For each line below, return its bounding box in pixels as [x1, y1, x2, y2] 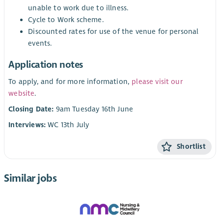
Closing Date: [8, 105, 54, 114]
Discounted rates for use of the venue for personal [28, 27, 199, 36]
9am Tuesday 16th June [54, 105, 134, 114]
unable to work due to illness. [28, 3, 129, 13]
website [8, 88, 35, 98]
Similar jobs [4, 172, 57, 185]
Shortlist [177, 142, 206, 151]
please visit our [132, 77, 183, 86]
